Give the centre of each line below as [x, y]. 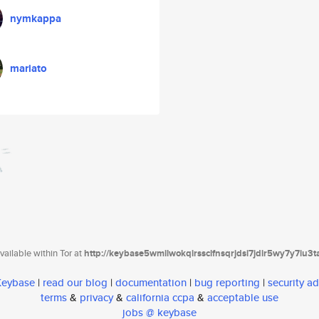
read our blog [75, 283]
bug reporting [227, 283]
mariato [28, 68]
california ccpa [160, 298]
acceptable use [243, 298]
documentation [151, 283]
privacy [96, 298]
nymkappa [36, 19]
